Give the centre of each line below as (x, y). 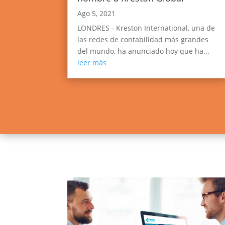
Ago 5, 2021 (97, 14)
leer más (92, 63)
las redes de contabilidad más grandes (143, 40)
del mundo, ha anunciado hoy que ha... (144, 51)
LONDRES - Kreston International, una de (146, 28)
